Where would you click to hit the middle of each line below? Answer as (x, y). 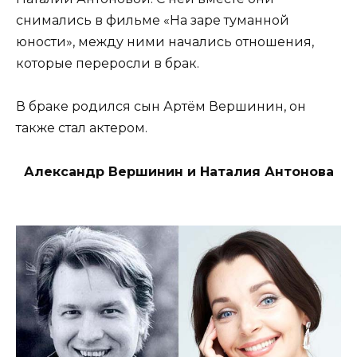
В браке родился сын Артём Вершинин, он (161, 107)
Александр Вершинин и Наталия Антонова (178, 171)
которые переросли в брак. (108, 64)
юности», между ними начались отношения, (165, 42)
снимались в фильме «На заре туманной (153, 21)
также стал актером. (82, 128)
